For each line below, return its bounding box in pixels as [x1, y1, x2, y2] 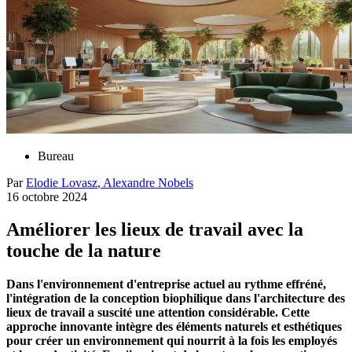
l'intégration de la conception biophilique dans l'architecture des [6, 291, 345, 306]
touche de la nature [6, 240, 161, 262]
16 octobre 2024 [6, 189, 87, 203]
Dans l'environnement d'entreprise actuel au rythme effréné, [6, 277, 326, 291]
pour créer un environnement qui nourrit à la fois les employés [6, 334, 337, 348]
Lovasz [61, 175, 97, 189]
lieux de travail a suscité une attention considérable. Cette [6, 306, 310, 320]
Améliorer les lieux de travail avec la [6, 219, 303, 240]
